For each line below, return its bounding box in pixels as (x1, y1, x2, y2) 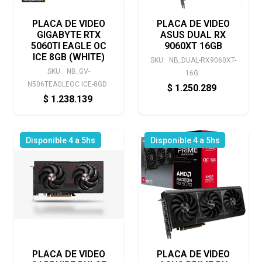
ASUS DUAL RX (160, 29, 226, 40)
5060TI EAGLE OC (31, 40, 107, 51)
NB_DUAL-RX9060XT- (169, 56, 237, 65)
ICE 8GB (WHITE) (33, 51, 105, 63)
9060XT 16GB (164, 40, 222, 51)
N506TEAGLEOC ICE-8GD (27, 80, 108, 89)
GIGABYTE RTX (37, 29, 101, 40)
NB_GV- (67, 67, 90, 76)
